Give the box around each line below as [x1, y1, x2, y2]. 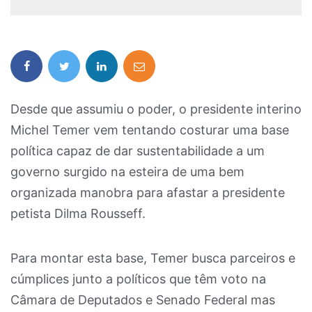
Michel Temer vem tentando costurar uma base [10, 123, 289, 137]
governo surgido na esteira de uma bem [10, 164, 244, 179]
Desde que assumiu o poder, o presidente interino [10, 102, 302, 116]
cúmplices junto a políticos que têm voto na [10, 272, 266, 286]
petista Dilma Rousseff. [10, 206, 146, 221]
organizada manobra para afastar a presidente [10, 185, 285, 200]
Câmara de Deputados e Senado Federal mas [10, 292, 279, 307]
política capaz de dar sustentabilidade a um [10, 143, 265, 158]
